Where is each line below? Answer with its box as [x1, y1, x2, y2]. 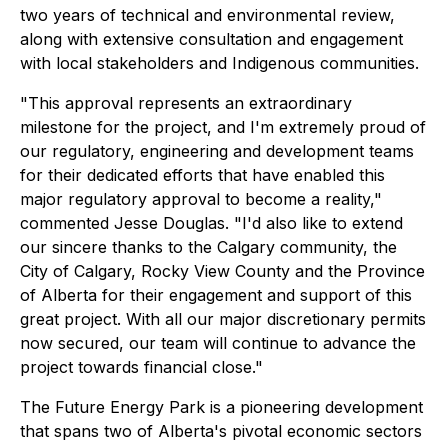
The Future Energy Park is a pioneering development [20, 397, 423, 417]
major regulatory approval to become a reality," [20, 189, 382, 209]
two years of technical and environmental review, [20, 5, 395, 25]
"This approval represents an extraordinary [20, 93, 352, 113]
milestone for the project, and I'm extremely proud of [20, 117, 426, 137]
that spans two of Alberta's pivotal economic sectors [20, 421, 422, 441]
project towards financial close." [20, 357, 263, 377]
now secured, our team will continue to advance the [20, 333, 416, 353]
